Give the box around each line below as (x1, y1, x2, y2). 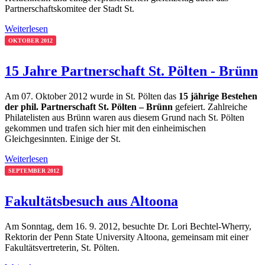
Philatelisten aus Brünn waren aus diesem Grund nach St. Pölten (5, 112, 244, 122)
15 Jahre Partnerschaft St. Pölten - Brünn (5, 63, 258, 79)
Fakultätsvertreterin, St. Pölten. (5, 242, 119, 253)
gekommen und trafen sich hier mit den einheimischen (5, 123, 206, 133)
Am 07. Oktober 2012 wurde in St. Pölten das (5, 91, 179, 101)
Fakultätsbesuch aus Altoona (5, 193, 178, 209)
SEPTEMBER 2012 (8, 167, 59, 174)
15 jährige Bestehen (179, 91, 257, 101)
